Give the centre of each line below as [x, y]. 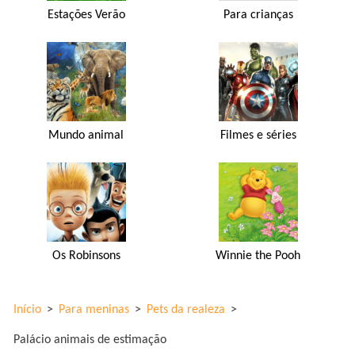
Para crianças [258, 15]
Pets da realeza [186, 309]
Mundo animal [86, 135]
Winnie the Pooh [258, 256]
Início [27, 309]
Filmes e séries [258, 135]
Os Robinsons [86, 256]
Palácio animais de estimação [90, 340]
